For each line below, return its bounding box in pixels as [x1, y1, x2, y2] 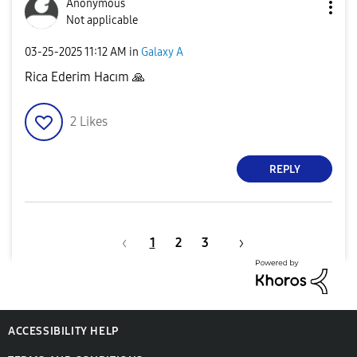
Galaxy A [141, 45, 183, 59]
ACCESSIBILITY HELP [8, 324, 119, 338]
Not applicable [66, 14, 138, 28]
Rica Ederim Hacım [25, 69, 132, 85]
